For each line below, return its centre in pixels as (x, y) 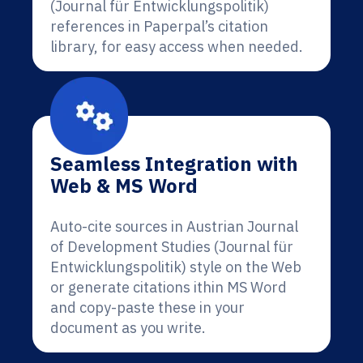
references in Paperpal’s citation (159, 26)
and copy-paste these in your (147, 307)
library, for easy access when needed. (177, 47)
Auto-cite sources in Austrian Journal (174, 226)
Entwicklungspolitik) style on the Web (176, 267)
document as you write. (128, 328)
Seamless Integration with (174, 164)
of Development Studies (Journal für (172, 247)
